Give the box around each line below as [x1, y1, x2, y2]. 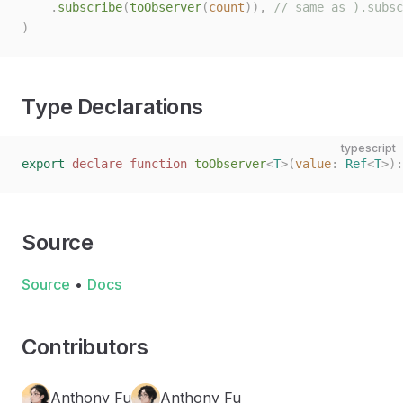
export [22, 157, 65, 171]
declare [65, 157, 122, 171]
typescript [341, 141, 396, 155]
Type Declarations [22, 94, 203, 120]
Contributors [22, 334, 148, 360]
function [122, 157, 187, 171]
